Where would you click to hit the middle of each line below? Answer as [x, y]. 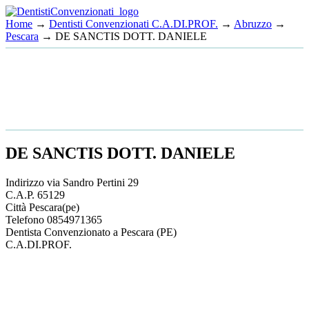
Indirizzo [26, 182]
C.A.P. [21, 195]
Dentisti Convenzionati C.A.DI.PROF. [133, 24]
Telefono [26, 219]
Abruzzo [253, 24]
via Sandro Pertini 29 [93, 182]
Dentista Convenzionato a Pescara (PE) [91, 232]
